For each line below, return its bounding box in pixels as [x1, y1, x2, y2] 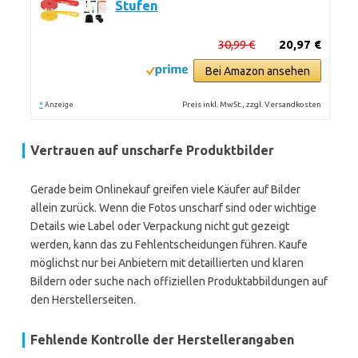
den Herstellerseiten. [30, 293, 136, 306]
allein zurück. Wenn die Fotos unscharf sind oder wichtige [30, 201, 316, 214]
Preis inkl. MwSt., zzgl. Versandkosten [182, 100, 322, 109]
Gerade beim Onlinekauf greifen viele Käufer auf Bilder [30, 183, 300, 196]
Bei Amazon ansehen [205, 65, 310, 78]
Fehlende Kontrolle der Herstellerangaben [30, 332, 294, 347]
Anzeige [45, 101, 74, 109]
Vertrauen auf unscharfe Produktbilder [30, 143, 274, 157]
